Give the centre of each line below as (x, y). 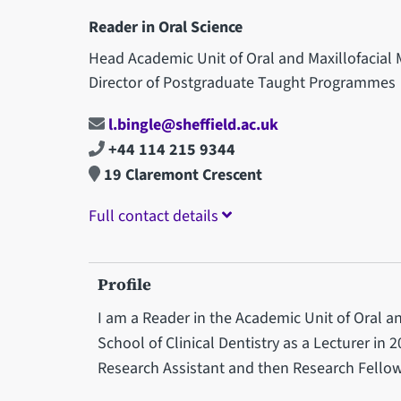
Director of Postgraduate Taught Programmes (242, 82)
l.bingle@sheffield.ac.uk (191, 124)
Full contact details (155, 216)
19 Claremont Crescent (182, 175)
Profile (124, 285)
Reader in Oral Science (165, 27)
